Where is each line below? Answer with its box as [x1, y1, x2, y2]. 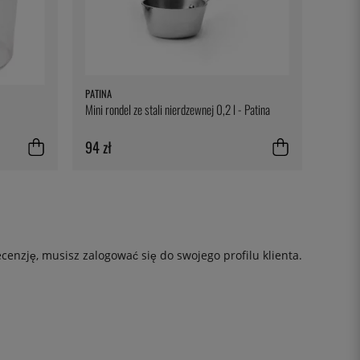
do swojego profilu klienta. [157, 247, 302, 264]
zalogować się [83, 247, 157, 264]
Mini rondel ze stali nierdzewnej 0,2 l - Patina [84, 100, 270, 119]
